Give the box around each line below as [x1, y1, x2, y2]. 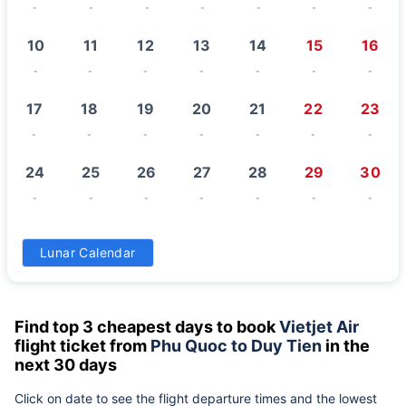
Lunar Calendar [40, 244, 136, 260]
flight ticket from [14, 335, 150, 355]
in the [322, 335, 370, 355]
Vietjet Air [279, 316, 359, 336]
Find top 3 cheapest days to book [14, 316, 279, 336]
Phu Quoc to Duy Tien [150, 335, 322, 355]
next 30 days [14, 354, 121, 374]
